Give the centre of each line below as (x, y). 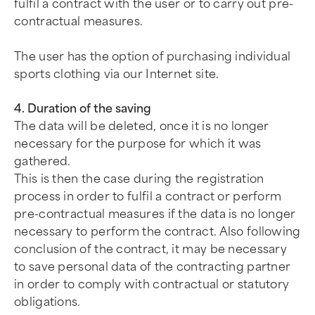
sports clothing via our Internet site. (117, 74)
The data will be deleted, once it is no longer (142, 126)
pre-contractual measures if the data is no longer (155, 214)
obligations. (47, 302)
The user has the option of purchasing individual (153, 57)
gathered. (43, 161)
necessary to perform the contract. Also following (157, 232)
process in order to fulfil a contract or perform (148, 197)
